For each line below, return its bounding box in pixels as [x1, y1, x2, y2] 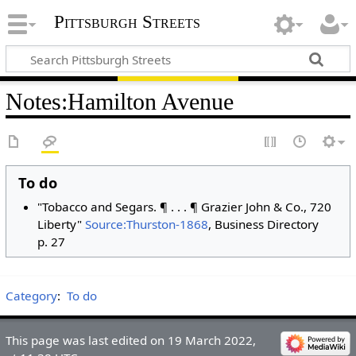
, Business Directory [208, 215, 319, 232]
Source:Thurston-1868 [85, 215, 209, 232]
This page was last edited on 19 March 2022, [5, 331, 256, 348]
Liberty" [37, 215, 86, 232]
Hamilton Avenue [67, 87, 234, 115]
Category [5, 287, 57, 304]
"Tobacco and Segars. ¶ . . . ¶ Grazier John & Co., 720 [37, 198, 332, 215]
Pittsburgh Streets [53, 12, 200, 33]
